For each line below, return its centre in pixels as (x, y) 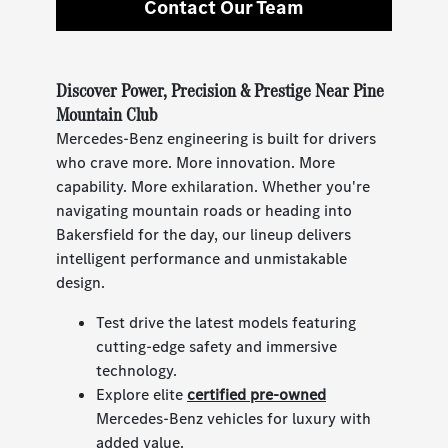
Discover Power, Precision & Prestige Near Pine (220, 90)
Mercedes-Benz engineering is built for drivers (216, 138)
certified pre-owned (257, 394)
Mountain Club (107, 114)
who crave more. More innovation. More (196, 162)
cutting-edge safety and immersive (217, 346)
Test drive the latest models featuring (226, 322)
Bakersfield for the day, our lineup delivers (204, 234)
